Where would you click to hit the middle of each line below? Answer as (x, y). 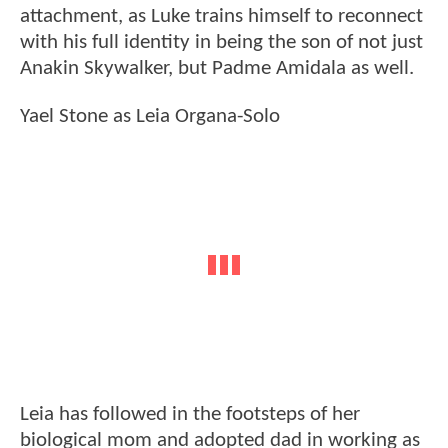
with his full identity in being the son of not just (221, 43)
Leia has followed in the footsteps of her (190, 414)
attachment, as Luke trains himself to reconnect (221, 17)
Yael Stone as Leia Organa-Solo (150, 116)
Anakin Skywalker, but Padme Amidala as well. (217, 69)
